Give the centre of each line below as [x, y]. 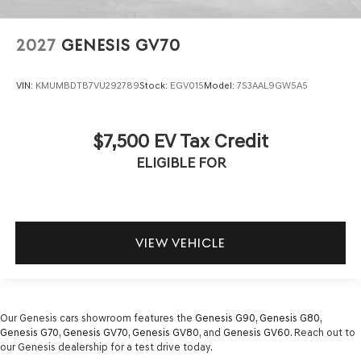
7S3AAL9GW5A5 [272, 85]
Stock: [155, 85]
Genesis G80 [290, 318]
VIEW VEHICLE [180, 243]
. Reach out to [323, 333]
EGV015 [187, 85]
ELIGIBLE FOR [180, 162]
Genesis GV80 [166, 333]
